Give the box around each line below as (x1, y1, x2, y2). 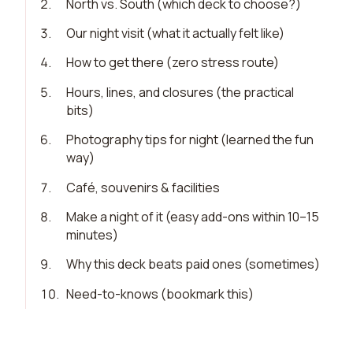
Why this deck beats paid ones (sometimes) (66, 255, 321, 273)
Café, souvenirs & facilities (66, 178, 221, 196)
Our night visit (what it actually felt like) (66, 24, 285, 43)
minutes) (66, 225, 119, 243)
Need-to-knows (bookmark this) (66, 284, 255, 303)
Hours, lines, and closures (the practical (66, 83, 295, 101)
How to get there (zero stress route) (66, 54, 280, 72)
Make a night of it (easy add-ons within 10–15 (66, 207, 320, 225)
